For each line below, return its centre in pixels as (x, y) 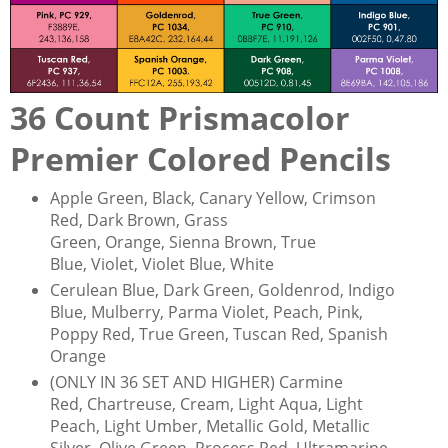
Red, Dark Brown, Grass (138, 219)
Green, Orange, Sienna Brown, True (182, 241)
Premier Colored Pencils (200, 158)
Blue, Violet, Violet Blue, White (161, 263)
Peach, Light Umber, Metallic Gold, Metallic (209, 425)
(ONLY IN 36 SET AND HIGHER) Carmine (196, 381)
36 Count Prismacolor (180, 117)
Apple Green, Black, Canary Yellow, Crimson (212, 197)
